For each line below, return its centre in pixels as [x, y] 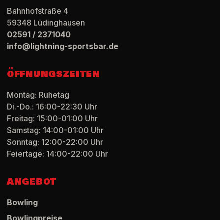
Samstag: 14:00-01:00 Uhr [55, 130]
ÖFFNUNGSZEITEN [54, 75]
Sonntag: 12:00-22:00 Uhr [55, 142]
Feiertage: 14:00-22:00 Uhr [57, 154]
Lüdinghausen [59, 23]
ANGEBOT [32, 182]
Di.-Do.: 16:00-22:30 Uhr [52, 107]
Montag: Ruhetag [38, 95]
